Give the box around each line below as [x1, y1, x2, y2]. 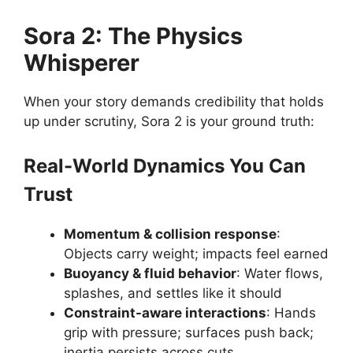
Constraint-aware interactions [64, 304, 266, 321]
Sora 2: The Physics [24, 22, 243, 50]
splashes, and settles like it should [64, 284, 282, 301]
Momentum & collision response [64, 225, 277, 242]
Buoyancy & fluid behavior [64, 265, 236, 281]
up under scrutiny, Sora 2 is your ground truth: [24, 113, 314, 129]
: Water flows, [236, 265, 323, 281]
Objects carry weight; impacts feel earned [64, 245, 329, 262]
